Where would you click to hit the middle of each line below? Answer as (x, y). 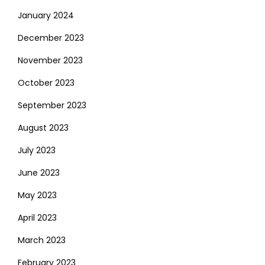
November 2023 (50, 60)
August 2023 (43, 127)
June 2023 (39, 172)
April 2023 (37, 217)
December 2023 (51, 38)
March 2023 (42, 240)
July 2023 (37, 150)
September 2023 (52, 105)
